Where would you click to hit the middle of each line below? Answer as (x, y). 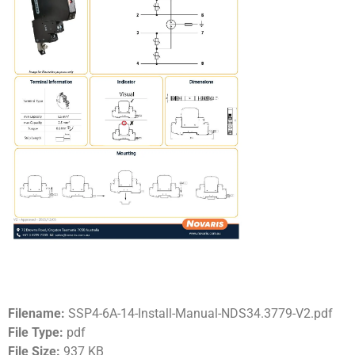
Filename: (38, 313)
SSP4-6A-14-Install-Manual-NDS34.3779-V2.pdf (200, 313)
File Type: (37, 332)
